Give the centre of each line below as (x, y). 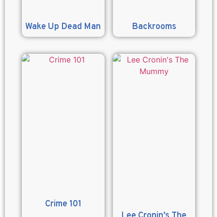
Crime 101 (63, 204)
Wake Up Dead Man (63, 27)
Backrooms (154, 27)
